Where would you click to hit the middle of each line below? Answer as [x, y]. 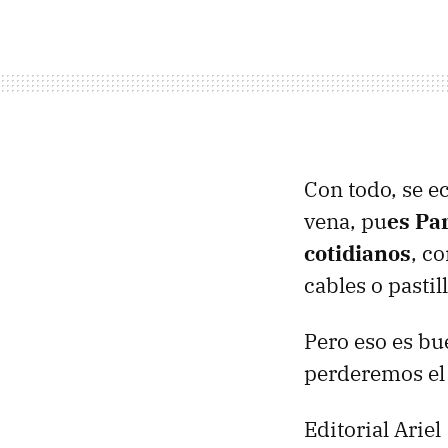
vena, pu [345, 221]
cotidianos [357, 253]
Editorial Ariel [372, 429]
